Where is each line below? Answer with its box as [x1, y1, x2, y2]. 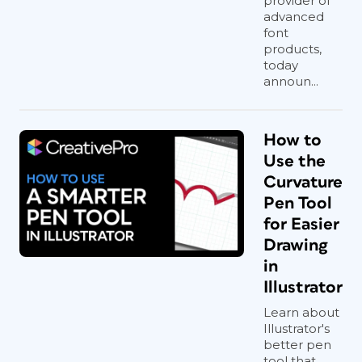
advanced [263, 9, 324, 24]
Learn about [263, 305, 339, 320]
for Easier [263, 216, 339, 233]
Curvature [263, 174, 343, 191]
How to [263, 132, 322, 149]
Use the [263, 153, 326, 170]
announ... [263, 74, 318, 89]
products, [263, 41, 322, 57]
